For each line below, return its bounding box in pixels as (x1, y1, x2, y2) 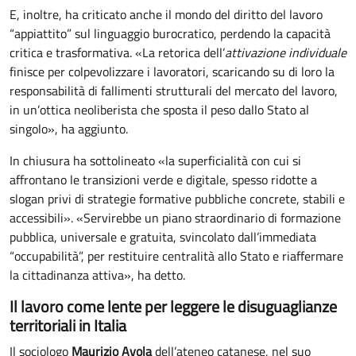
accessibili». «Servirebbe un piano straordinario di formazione (10, 207, 341, 227)
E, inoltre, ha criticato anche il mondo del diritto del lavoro (10, 4, 323, 24)
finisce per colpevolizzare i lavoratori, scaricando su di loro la (10, 61, 335, 81)
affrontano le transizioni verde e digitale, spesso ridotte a (10, 169, 317, 189)
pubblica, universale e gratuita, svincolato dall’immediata (10, 226, 316, 246)
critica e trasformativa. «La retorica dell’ (10, 42, 225, 62)
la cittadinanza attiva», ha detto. (10, 265, 185, 284)
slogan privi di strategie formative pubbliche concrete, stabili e (10, 188, 345, 208)
